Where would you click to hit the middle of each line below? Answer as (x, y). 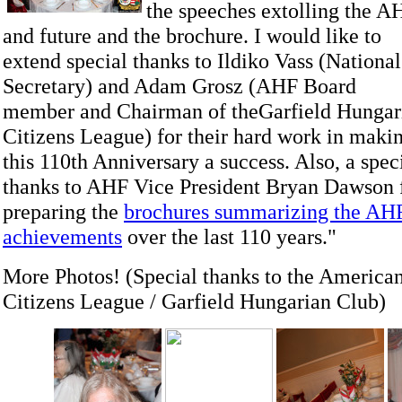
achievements (62, 236)
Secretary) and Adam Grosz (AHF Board (179, 86)
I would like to (318, 35)
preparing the (63, 211)
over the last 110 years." (229, 236)
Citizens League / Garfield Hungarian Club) (194, 301)
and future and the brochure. (128, 35)
